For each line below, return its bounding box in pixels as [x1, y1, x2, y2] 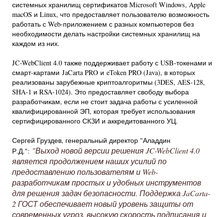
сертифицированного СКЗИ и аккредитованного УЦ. [12, 116, 178, 125]
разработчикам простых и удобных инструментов [12, 177, 201, 187]
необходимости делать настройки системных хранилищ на [12, 29, 200, 38]
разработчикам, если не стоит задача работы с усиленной [12, 97, 198, 106]
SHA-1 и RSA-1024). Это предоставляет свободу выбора [12, 87, 189, 96]
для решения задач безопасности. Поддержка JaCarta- [12, 188, 210, 198]
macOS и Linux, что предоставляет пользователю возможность [12, 10, 209, 19]
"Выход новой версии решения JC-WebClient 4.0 [32, 145, 200, 155]
